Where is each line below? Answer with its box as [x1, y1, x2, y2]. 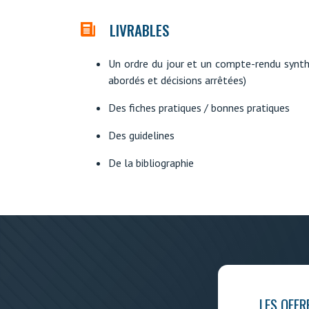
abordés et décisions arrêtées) [108, 72, 246, 87]
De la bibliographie [108, 155, 194, 170]
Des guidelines [108, 128, 175, 142]
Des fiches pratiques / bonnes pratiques [108, 100, 290, 114]
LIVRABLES [110, 19, 169, 41]
